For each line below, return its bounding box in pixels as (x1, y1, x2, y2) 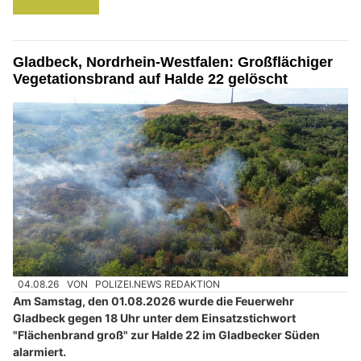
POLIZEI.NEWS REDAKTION (95, 277, 221, 290)
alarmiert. (13, 345, 66, 359)
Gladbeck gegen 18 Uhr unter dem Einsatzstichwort (13, 311, 296, 326)
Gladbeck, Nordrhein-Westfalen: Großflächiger (13, 53, 333, 70)
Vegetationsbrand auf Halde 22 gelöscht (13, 70, 288, 87)
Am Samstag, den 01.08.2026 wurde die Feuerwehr (13, 294, 294, 309)
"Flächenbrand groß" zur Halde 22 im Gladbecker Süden (13, 328, 320, 342)
